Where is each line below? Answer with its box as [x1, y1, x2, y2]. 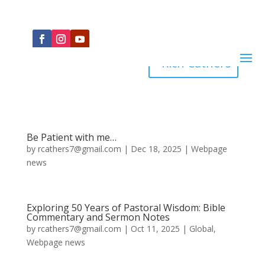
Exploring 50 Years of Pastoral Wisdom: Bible [26, 201, 225, 214]
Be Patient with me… [26, 131, 117, 144]
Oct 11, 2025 [130, 223, 180, 234]
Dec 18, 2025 [130, 143, 182, 154]
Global [189, 223, 214, 234]
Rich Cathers [161, 55, 232, 71]
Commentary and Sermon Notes [26, 211, 170, 224]
